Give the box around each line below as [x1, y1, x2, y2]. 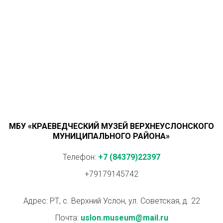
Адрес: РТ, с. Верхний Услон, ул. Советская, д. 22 [23, 196, 200, 206]
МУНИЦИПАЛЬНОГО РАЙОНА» [53, 131, 170, 141]
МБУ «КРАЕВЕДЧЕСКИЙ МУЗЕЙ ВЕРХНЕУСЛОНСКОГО [8, 121, 214, 131]
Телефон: [63, 152, 98, 162]
